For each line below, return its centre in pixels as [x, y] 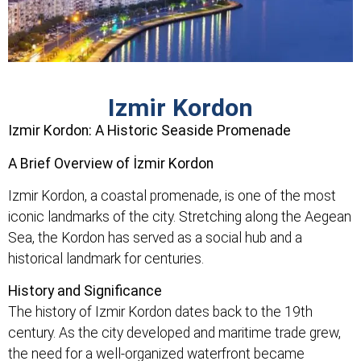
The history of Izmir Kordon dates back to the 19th [160, 312]
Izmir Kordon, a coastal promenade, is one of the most [172, 196]
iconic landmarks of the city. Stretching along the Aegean [180, 217]
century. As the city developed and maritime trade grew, [174, 333]
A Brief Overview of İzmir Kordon [111, 163]
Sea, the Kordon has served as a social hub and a [155, 238]
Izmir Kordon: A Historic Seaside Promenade [149, 131]
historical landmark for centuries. [106, 259]
